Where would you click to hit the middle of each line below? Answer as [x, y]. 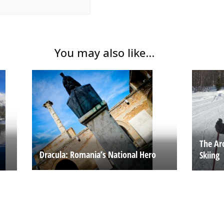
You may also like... [104, 53]
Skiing [209, 155]
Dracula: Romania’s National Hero [97, 154]
